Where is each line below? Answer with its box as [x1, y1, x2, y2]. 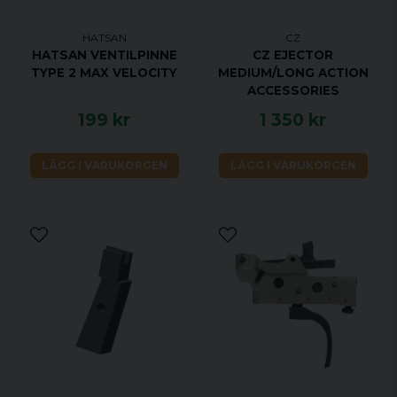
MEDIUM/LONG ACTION [217, 65, 369, 80]
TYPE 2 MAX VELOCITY [31, 65, 177, 80]
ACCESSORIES [246, 82, 339, 97]
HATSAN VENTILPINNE [31, 47, 177, 62]
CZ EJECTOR [253, 47, 333, 62]
